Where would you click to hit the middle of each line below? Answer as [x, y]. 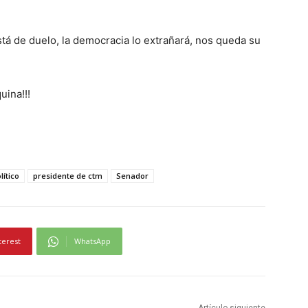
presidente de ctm [68, 176]
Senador [132, 176]
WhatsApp [92, 241]
